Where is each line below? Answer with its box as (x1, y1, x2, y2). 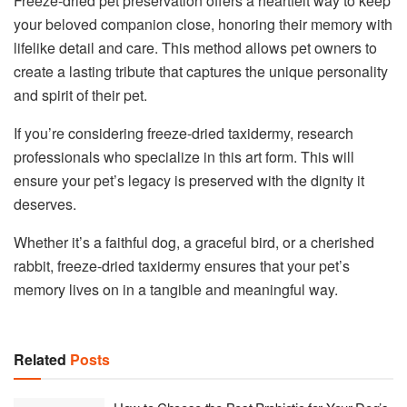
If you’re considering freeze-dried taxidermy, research (14, 123, 353, 144)
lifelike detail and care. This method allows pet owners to (14, 37, 377, 59)
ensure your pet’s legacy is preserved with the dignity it (14, 170, 364, 192)
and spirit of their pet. (14, 84, 147, 106)
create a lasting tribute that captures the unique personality (14, 61, 388, 83)
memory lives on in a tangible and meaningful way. (14, 279, 338, 301)
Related (14, 349, 66, 371)
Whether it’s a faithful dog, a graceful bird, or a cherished (14, 232, 374, 253)
